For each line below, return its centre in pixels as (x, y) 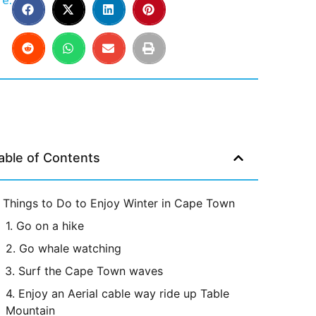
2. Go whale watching (63, 248)
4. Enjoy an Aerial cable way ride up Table (117, 293)
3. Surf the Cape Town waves (84, 271)
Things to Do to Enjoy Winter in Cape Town (119, 203)
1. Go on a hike (45, 226)
